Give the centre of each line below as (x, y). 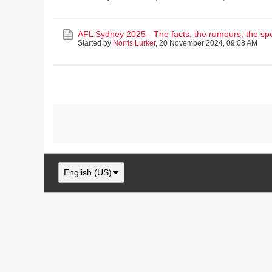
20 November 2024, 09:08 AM (208, 43)
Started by (95, 43)
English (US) (88, 172)
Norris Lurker (134, 43)
